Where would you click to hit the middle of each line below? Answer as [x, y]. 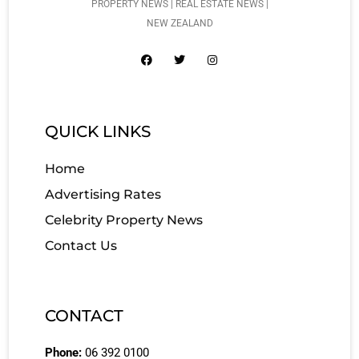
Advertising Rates [103, 194]
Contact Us [81, 245]
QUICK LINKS [98, 131]
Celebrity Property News [124, 220]
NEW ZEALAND [179, 23]
